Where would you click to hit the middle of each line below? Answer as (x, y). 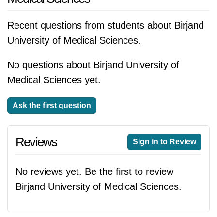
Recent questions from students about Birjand (106, 25)
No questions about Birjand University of (93, 65)
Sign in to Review (164, 142)
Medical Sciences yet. (54, 80)
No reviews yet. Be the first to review (94, 171)
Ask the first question (52, 105)
